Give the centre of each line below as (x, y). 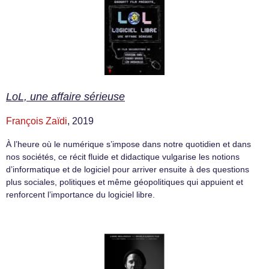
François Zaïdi (37, 121)
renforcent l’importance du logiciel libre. (80, 195)
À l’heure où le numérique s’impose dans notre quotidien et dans (128, 144)
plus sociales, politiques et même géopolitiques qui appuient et (125, 182)
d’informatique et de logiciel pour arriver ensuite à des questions (128, 169)
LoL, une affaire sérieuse (65, 97)
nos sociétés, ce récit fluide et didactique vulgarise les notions (123, 157)
